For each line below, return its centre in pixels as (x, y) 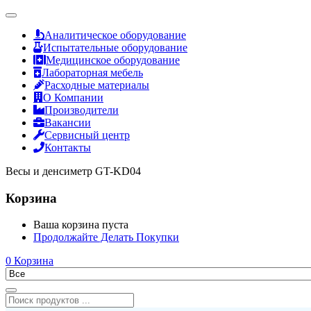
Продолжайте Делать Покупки (106, 237)
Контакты (68, 148)
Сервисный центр (87, 135)
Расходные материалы (97, 85)
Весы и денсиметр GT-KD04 (73, 171)
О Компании (73, 98)
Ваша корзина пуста (81, 225)
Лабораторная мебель (92, 73)
